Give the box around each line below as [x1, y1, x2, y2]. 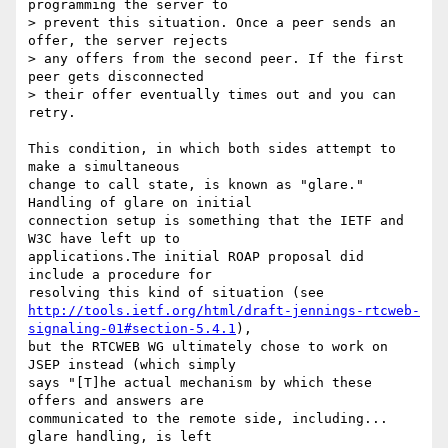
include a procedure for [28, 267, 220, 283]
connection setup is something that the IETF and [28, 213, 404, 229]
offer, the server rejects [28, 33, 236, 49]
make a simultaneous [28, 159, 188, 175]
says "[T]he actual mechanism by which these [28, 375, 372, 391]
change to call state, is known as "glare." [28, 177, 364, 193]
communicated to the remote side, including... [28, 411, 388, 427]
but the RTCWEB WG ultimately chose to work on [28, 339, 388, 355]
